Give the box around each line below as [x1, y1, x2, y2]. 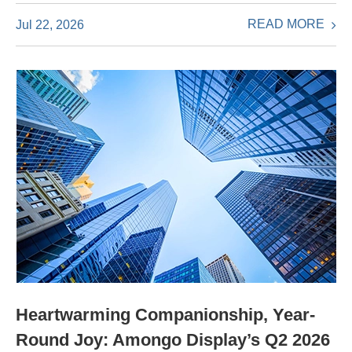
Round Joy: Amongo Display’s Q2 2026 [16, 329, 330, 350]
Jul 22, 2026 [16, 17, 84, 31]
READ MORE [247, 17, 328, 31]
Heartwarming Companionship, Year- [16, 304, 315, 324]
